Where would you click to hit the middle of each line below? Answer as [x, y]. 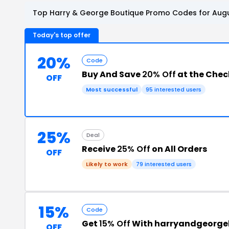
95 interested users [174, 89]
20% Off [159, 74]
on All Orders [179, 149]
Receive [99, 149]
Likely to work [107, 164]
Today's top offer [62, 35]
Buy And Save [112, 74]
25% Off [134, 149]
